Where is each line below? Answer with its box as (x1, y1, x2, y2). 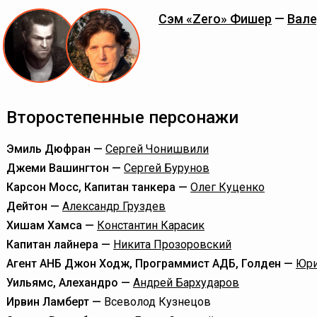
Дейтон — (6, 200, 62, 213)
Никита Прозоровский (113, 238, 231, 251)
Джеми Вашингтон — (6, 161, 124, 175)
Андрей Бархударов (133, 276, 239, 289)
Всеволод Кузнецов (104, 295, 211, 309)
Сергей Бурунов (124, 161, 209, 175)
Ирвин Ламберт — (6, 295, 104, 309)
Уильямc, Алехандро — (6, 276, 133, 289)
